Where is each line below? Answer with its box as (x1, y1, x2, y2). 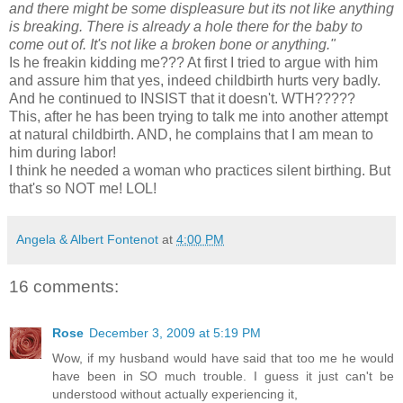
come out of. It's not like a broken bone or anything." (9, 36, 336, 52)
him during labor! (9, 144, 116, 160)
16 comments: (9, 276, 119, 296)
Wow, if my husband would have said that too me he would (52, 351, 394, 366)
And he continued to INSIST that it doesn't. (9, 90, 282, 106)
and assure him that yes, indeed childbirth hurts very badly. (9, 72, 381, 88)
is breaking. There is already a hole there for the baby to (9, 18, 363, 34)
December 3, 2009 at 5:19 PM (89, 326, 261, 341)
